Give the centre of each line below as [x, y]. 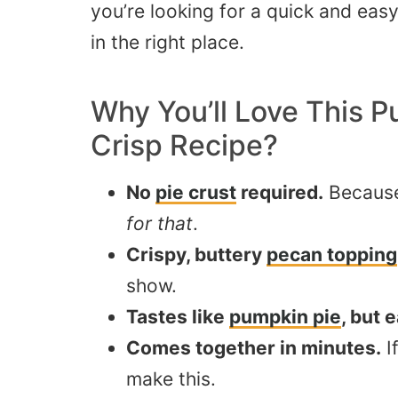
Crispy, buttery [196, 255]
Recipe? [220, 146]
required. [280, 193]
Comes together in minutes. [254, 348]
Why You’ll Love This [231, 112]
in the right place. [167, 43]
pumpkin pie [285, 317]
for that [159, 224]
